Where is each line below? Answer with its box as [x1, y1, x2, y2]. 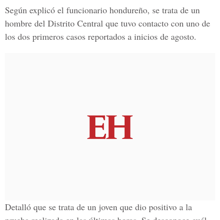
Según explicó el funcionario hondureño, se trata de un [5, 4, 200, 16]
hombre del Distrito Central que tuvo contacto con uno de [5, 17, 210, 29]
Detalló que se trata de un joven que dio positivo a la [5, 201, 192, 213]
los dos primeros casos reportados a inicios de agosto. [5, 30, 196, 42]
